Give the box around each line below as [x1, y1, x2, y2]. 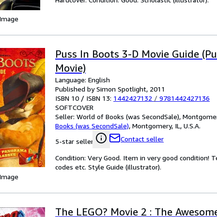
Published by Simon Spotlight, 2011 [55, 85, 165, 93]
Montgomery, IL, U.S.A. [132, 122, 201, 130]
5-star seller [55, 137, 93, 145]
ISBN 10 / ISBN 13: [55, 94, 113, 102]
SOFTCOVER [55, 103, 93, 111]
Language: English [55, 76, 110, 84]
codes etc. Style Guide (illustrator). [55, 163, 161, 171]
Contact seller [121, 135, 164, 143]
